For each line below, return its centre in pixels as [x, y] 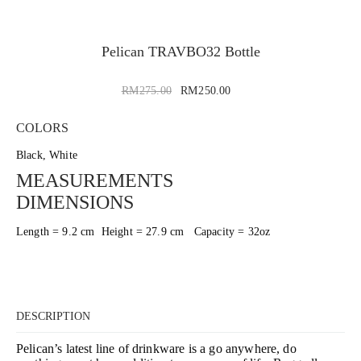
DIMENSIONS [75, 202]
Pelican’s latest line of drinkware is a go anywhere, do [156, 348]
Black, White [47, 155]
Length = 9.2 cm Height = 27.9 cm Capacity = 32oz [143, 231]
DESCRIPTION [53, 316]
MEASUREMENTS [95, 180]
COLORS [42, 127]
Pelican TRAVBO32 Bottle [180, 51]
